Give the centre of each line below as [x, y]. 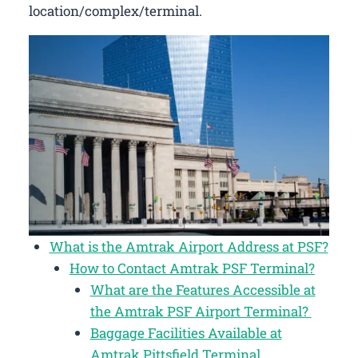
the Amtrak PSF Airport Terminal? [201, 311]
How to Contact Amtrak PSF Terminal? [192, 268]
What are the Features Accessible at [203, 289]
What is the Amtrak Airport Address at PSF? [189, 246]
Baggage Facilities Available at [186, 332]
